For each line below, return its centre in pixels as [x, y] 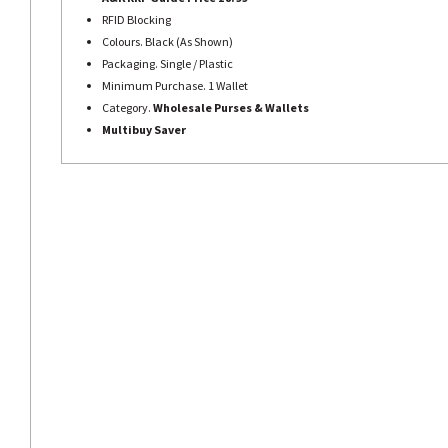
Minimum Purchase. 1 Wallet [175, 85]
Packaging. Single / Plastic [167, 63]
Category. [127, 107]
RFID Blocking [136, 19]
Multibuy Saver [144, 129]
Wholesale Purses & [209, 107]
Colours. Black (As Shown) [167, 41]
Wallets [287, 107]
